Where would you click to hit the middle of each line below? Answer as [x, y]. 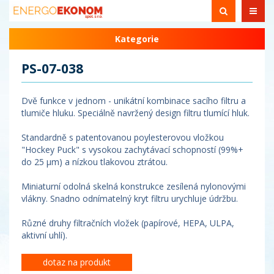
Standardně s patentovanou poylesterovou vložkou [123, 137]
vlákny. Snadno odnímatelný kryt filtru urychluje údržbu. [130, 198]
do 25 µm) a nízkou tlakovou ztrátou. [94, 162]
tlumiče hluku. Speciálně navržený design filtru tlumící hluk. [135, 113]
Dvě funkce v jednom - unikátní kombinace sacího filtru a [134, 101]
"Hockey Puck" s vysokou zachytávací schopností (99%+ [132, 150]
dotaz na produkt [77, 262]
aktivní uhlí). [44, 235]
